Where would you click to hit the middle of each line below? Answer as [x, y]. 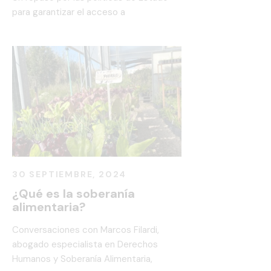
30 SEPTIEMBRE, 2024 [70, 175]
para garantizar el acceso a [69, 12]
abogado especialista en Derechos [85, 245]
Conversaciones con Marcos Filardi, [86, 230]
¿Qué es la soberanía [73, 194]
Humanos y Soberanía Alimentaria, [82, 259]
